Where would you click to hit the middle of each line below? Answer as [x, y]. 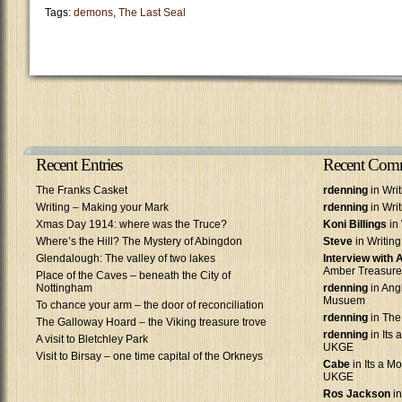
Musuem [344, 301]
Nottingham [64, 288]
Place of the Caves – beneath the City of [133, 275]
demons [93, 13]
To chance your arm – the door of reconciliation [150, 305]
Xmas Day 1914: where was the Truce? [131, 224]
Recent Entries [79, 165]
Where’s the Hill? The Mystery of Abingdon [139, 241]
